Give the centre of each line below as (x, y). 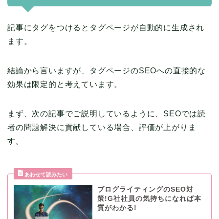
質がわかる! (117, 208)
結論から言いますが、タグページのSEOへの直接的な (107, 71)
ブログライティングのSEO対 (145, 190)
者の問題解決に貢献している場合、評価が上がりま (102, 128)
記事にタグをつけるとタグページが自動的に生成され (106, 28)
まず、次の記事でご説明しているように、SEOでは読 (107, 114)
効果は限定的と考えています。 (65, 85)
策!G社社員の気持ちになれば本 (149, 199)
